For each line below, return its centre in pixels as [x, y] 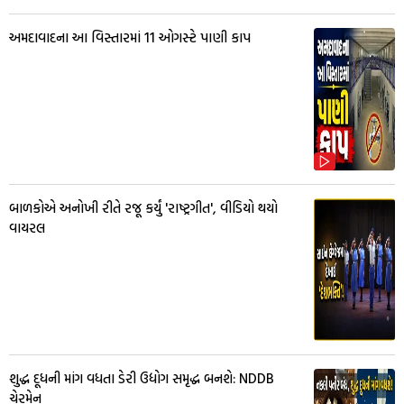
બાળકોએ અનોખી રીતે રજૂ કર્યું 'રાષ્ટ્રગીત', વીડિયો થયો [143, 207]
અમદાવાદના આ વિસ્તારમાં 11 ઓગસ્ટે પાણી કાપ [130, 37]
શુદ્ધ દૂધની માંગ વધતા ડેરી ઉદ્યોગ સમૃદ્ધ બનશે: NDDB [142, 378]
